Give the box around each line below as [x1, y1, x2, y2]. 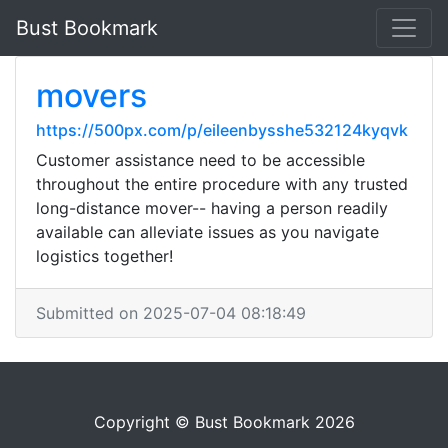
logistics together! [36, 246, 173, 266]
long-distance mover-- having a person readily [36, 198, 388, 218]
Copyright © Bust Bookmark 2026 [93, 412, 355, 432]
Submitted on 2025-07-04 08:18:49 [36, 303, 306, 323]
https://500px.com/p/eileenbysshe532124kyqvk [36, 120, 408, 140]
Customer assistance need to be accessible [36, 150, 365, 170]
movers [36, 76, 147, 115]
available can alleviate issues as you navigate [36, 222, 379, 242]
